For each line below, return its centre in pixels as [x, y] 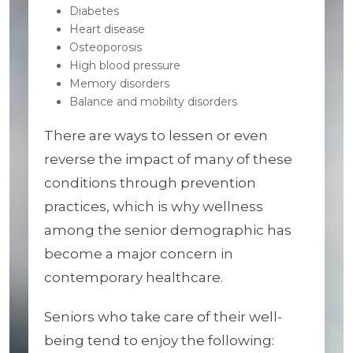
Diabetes [94, 11]
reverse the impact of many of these [168, 159]
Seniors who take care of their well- [163, 317]
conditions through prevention [150, 183]
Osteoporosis [106, 47]
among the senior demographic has [168, 230]
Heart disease [107, 29]
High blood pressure [125, 65]
